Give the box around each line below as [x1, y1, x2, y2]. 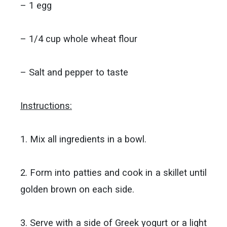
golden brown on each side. [20, 184, 134, 195]
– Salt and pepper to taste [20, 67, 128, 78]
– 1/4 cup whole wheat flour [20, 33, 137, 44]
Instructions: [20, 100, 72, 111]
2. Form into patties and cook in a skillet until [20, 167, 207, 178]
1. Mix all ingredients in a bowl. [20, 134, 146, 144]
